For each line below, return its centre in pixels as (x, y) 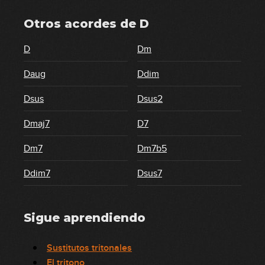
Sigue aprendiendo (85, 218)
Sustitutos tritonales (89, 248)
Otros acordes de (82, 24)
